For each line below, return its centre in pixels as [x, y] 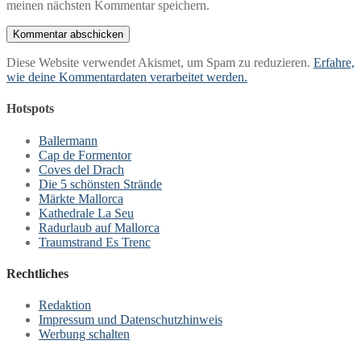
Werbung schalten [84, 334]
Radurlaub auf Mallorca [99, 227]
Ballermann [68, 140]
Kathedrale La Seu [86, 213]
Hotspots [30, 109]
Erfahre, [334, 63]
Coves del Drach [81, 169]
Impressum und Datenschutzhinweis [131, 320]
